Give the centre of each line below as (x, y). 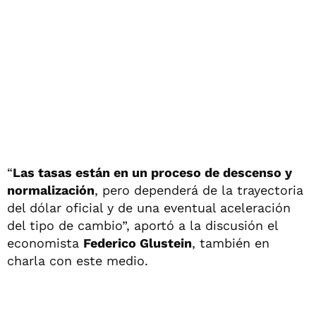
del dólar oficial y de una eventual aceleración (149, 207)
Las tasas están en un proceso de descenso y (152, 172)
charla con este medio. (78, 260)
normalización (51, 190)
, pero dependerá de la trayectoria (199, 190)
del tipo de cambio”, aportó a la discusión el (142, 225)
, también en (231, 243)
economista (45, 243)
